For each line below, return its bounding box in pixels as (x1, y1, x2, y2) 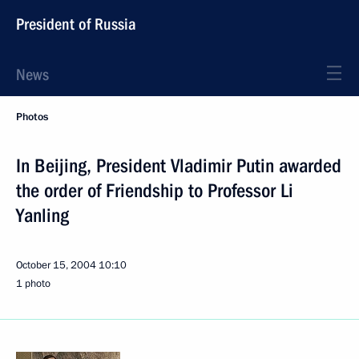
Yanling (16, 204, 69, 227)
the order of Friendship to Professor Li (16, 179, 293, 202)
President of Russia (16, 14, 136, 34)
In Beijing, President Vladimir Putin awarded (16, 155, 341, 177)
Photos (16, 110, 48, 124)
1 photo (16, 276, 50, 291)
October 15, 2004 (16, 258, 96, 272)
